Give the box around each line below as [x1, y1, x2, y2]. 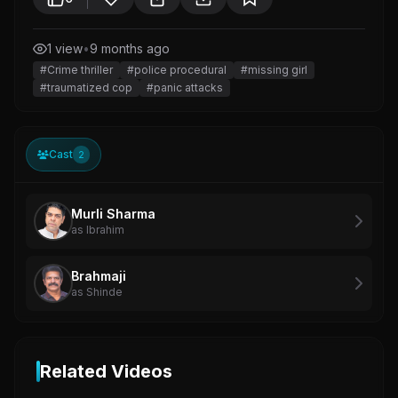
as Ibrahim [71, 223, 124, 237]
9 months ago [90, 41, 170, 57]
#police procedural [127, 63, 227, 77]
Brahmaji [71, 268, 126, 284]
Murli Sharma [71, 206, 155, 222]
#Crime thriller [40, 63, 113, 77]
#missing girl [241, 63, 307, 77]
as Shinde [71, 285, 123, 299]
